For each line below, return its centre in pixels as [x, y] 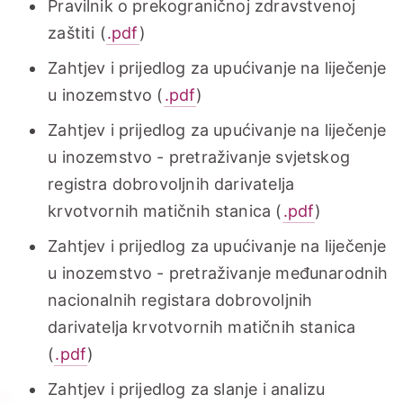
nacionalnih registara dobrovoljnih [180, 300]
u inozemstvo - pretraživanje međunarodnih [218, 273]
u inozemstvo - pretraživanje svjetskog [199, 157]
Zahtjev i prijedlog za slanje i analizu [187, 390]
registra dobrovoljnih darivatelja [171, 184]
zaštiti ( [77, 33]
